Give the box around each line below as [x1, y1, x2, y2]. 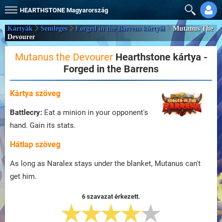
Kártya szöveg [10, 89, 60, 98]
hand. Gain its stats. [10, 121, 76, 130]
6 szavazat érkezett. [82, 193, 140, 200]
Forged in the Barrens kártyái [75, 25, 165, 33]
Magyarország [66, 6, 108, 14]
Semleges [41, 25, 67, 33]
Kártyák [7, 25, 33, 33]
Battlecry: [10, 108, 42, 117]
